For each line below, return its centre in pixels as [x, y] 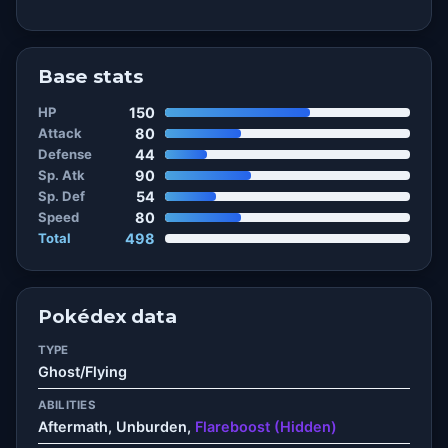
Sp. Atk [61, 175]
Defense [64, 154]
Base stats [90, 76]
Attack [59, 133]
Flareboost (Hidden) [265, 426]
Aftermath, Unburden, [116, 426]
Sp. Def [61, 196]
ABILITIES [66, 405]
